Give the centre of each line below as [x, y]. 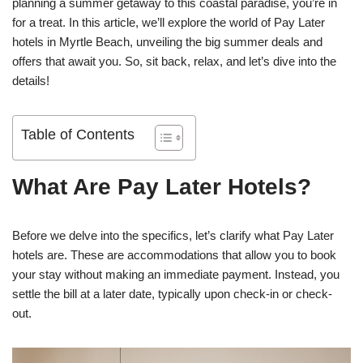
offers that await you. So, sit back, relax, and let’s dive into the [174, 62]
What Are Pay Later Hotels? [162, 187]
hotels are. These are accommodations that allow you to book [174, 255]
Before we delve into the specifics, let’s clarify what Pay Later [173, 236]
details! [31, 81]
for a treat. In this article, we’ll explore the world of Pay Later [169, 23]
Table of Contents [78, 135]
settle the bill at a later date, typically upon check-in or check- [172, 294]
